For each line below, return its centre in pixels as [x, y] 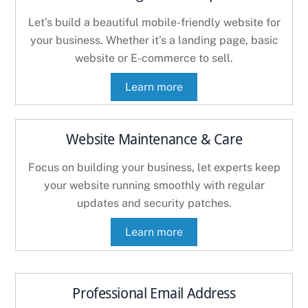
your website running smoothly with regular [154, 186]
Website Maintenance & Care [154, 140]
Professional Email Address [154, 293]
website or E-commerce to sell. [154, 58]
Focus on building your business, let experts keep [154, 168]
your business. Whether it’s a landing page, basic [154, 40]
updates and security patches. [154, 203]
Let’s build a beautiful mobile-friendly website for [154, 22]
